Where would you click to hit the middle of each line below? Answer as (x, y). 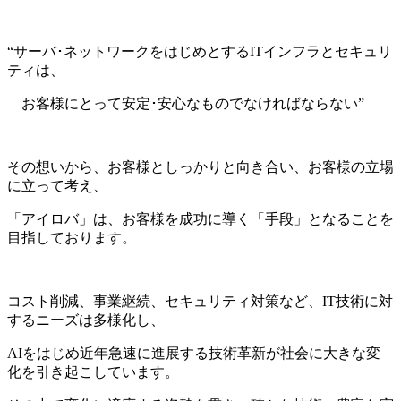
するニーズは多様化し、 (86, 320)
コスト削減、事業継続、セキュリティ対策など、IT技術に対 (200, 301)
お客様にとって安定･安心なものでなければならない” (186, 103)
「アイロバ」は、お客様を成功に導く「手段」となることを (200, 218)
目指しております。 (72, 237)
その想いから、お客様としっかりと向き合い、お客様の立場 (200, 166)
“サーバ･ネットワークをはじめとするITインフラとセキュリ (200, 51)
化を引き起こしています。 (93, 371)
